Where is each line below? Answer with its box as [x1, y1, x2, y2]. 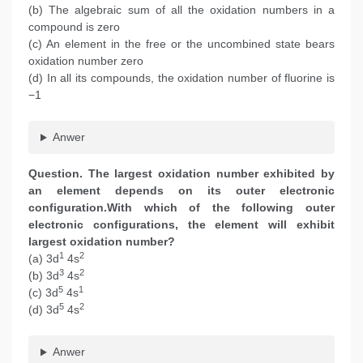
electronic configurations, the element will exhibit [28, 218, 335, 232]
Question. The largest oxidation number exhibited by [28, 167, 335, 181]
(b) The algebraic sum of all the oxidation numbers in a [28, 3, 335, 17]
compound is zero [28, 20, 120, 34]
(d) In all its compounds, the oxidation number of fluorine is [28, 71, 335, 85]
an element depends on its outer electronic [28, 184, 335, 198]
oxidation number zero [28, 54, 143, 68]
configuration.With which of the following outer [28, 201, 335, 215]
